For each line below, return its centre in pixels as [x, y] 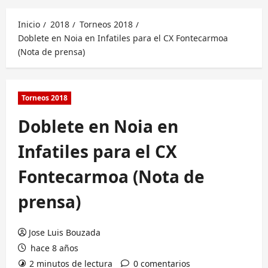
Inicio [29, 24]
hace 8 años [53, 248]
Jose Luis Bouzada [65, 232]
